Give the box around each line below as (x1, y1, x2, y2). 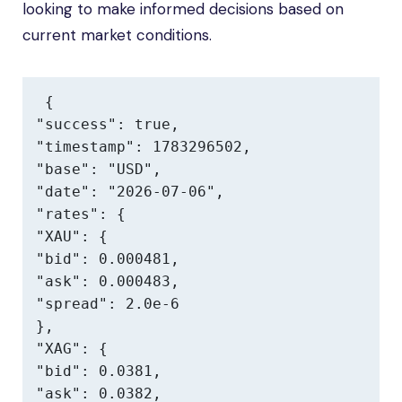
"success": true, (36, 116, 179, 133)
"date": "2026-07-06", (36, 183, 224, 200)
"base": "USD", (36, 161, 162, 178)
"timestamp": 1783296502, (36, 138, 251, 155)
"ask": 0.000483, (36, 273, 179, 290)
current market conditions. (22, 25, 212, 45)
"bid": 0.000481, (36, 250, 179, 267)
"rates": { (36, 205, 126, 223)
